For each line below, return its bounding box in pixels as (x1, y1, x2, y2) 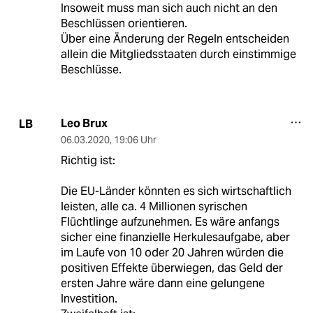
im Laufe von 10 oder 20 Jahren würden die (60, 245, 284, 261)
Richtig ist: (60, 153, 115, 168)
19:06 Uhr (113, 133, 156, 147)
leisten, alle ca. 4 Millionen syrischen (60, 199, 247, 214)
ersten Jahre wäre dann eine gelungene (60, 276, 265, 291)
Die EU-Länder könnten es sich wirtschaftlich (60, 184, 291, 199)
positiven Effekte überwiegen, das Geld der (60, 261, 283, 276)
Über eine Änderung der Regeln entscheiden (60, 31, 289, 47)
